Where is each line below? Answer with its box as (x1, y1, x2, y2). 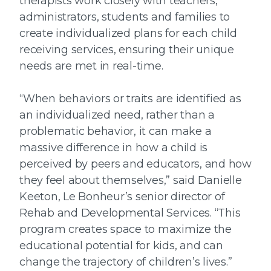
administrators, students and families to (19, 10, 230, 24)
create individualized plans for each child (19, 27, 237, 41)
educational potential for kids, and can (19, 239, 223, 253)
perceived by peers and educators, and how (19, 157, 252, 171)
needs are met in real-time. (19, 59, 163, 73)
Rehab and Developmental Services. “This (19, 206, 241, 220)
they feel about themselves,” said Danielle (19, 174, 242, 188)
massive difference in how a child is (19, 141, 207, 155)
